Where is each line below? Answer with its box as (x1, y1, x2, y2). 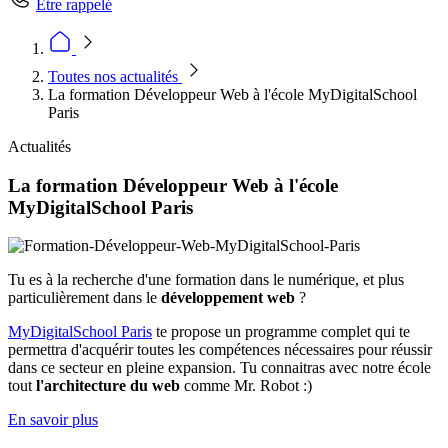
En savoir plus (8, 411, 98, 429)
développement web (157, 289, 299, 307)
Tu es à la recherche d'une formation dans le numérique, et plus (8, 271, 404, 289)
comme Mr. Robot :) (180, 377, 316, 395)
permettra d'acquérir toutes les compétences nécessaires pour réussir (8, 341, 432, 359)
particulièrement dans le (8, 289, 157, 307)
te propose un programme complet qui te (152, 323, 410, 341)
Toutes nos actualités (48, 68, 182, 85)
